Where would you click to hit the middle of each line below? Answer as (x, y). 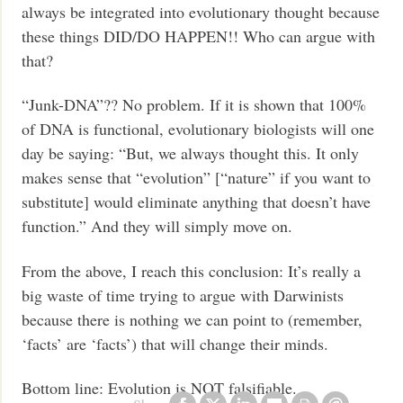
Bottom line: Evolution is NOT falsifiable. (160, 388)
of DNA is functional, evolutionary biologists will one (198, 129)
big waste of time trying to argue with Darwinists (183, 295)
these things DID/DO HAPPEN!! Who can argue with (199, 36)
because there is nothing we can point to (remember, (193, 319)
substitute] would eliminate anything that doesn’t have (197, 202)
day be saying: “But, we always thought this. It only (191, 153)
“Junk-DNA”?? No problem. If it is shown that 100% (194, 105)
